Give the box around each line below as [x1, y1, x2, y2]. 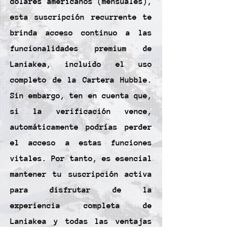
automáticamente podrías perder [10, 123, 152, 132]
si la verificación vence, [10, 107, 152, 116]
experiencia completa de [10, 201, 152, 210]
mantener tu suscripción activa [10, 170, 152, 179]
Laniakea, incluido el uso [10, 60, 152, 69]
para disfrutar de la [10, 185, 152, 195]
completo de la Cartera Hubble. [10, 75, 152, 85]
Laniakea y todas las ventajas [10, 217, 152, 226]
